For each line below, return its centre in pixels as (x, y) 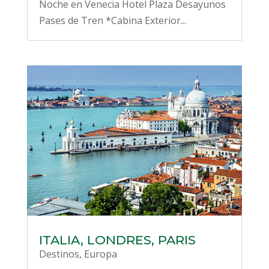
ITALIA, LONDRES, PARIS (117, 240)
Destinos (59, 254)
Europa (100, 254)
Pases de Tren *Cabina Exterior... (112, 21)
